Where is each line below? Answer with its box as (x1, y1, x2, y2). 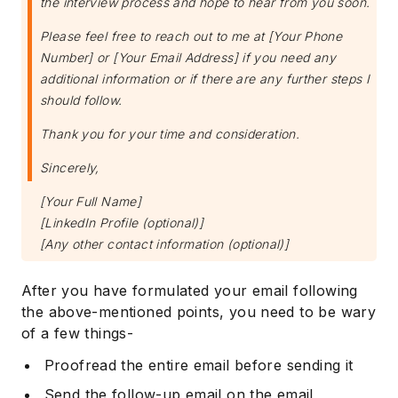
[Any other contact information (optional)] (40, 236, 290, 252)
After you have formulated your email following (21, 282, 358, 300)
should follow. (40, 92, 123, 108)
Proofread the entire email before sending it (44, 356, 354, 375)
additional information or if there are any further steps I (40, 71, 370, 87)
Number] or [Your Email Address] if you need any (40, 50, 337, 66)
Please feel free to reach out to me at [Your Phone (40, 28, 343, 44)
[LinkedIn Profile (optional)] (40, 215, 204, 231)
